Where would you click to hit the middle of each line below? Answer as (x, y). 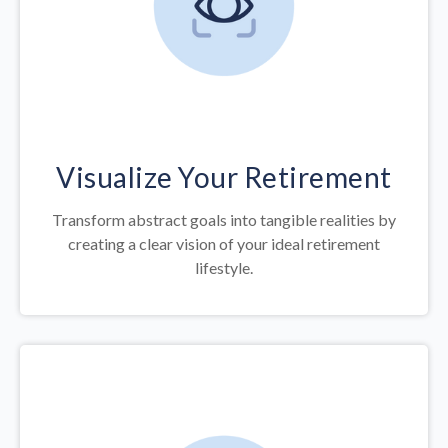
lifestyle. (224, 267)
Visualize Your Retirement (224, 176)
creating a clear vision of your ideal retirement (224, 243)
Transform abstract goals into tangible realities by (224, 219)
